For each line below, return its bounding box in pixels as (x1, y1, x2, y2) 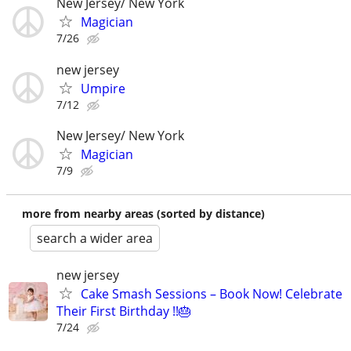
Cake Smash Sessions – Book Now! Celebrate (81, 284, 342, 302)
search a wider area (37, 229, 153, 247)
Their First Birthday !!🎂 (56, 302, 191, 320)
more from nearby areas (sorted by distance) (22, 205, 265, 221)
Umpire (81, 79, 125, 97)
